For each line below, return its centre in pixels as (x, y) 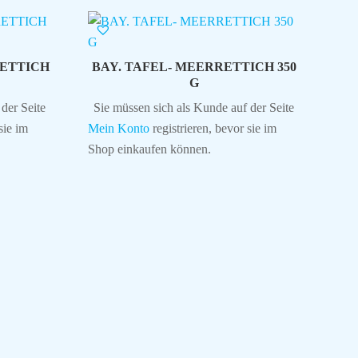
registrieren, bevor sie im (213, 128)
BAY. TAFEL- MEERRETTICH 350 (194, 66)
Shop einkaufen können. (149, 149)
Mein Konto (118, 128)
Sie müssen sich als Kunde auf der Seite (194, 107)
